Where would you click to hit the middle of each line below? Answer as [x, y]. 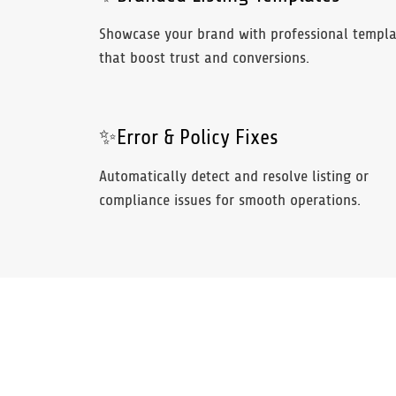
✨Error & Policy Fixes [189, 137]
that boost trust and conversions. [204, 58]
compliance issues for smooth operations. [230, 200]
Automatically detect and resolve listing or [234, 176]
